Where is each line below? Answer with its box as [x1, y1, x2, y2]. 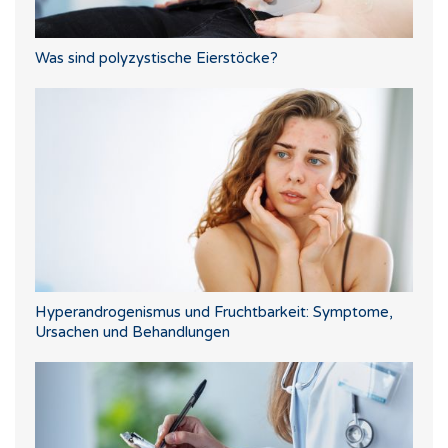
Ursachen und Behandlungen [35, 322, 230, 341]
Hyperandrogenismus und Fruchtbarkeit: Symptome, [35, 302, 393, 321]
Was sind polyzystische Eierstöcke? [35, 48, 278, 67]
